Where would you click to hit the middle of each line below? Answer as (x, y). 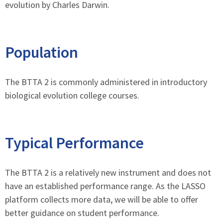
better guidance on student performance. (82, 213)
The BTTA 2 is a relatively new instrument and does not (108, 172)
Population (42, 52)
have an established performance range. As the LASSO (105, 186)
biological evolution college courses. (72, 95)
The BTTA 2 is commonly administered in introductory (106, 82)
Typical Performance (74, 143)
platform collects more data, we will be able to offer (102, 199)
